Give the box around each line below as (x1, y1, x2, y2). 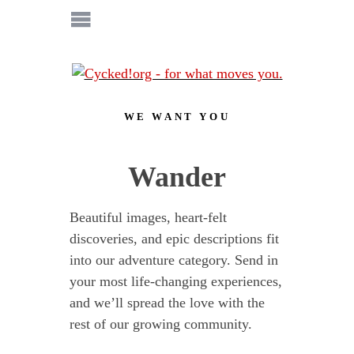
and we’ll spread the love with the (69, 295, 265, 311)
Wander (128, 161, 226, 193)
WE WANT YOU (123, 111, 231, 122)
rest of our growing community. (69, 316, 252, 332)
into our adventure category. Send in (69, 252, 278, 268)
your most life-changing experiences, (69, 273, 282, 289)
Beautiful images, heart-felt (69, 209, 227, 225)
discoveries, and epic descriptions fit (69, 231, 279, 247)
